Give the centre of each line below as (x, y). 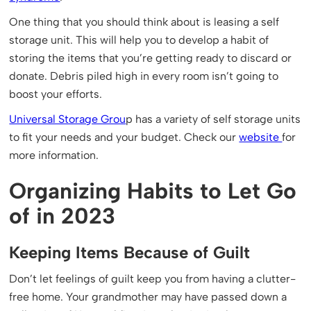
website (261, 137)
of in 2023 (62, 216)
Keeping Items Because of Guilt (130, 252)
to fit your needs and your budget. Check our (124, 137)
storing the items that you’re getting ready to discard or (151, 58)
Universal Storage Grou (68, 119)
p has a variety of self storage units (213, 119)
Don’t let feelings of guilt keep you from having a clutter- (153, 279)
